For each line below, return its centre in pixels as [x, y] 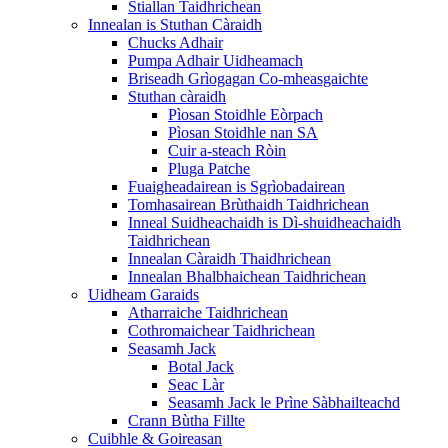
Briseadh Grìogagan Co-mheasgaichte [248, 78]
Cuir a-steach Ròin [227, 150]
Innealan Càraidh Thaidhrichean [229, 258]
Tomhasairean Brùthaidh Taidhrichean [248, 204]
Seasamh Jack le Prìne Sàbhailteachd [284, 402]
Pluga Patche [209, 168]
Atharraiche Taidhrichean [208, 312]
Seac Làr [196, 384]
